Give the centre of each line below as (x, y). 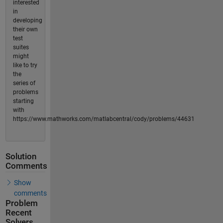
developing (27, 20)
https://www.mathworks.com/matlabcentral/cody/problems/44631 (104, 119)
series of (24, 83)
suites (21, 47)
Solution (21, 157)
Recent (18, 213)
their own (25, 29)
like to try (25, 65)
